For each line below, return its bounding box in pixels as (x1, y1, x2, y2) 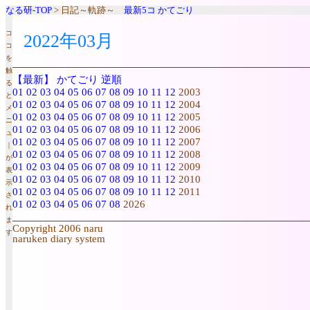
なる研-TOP (6, 5, 52, 15)
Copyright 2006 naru (12, 222, 103, 235)
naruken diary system (12, 232, 105, 245)
